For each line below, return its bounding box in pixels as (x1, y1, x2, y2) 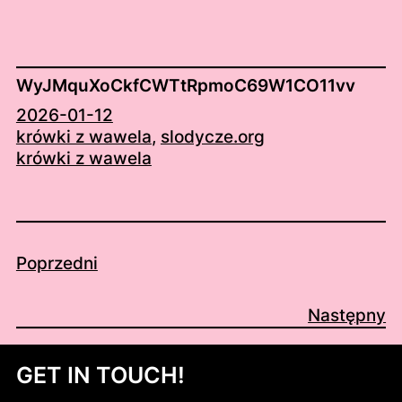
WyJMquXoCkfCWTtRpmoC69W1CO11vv (15, 74, 355, 96)
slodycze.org (160, 127, 265, 147)
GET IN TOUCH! (15, 362, 185, 389)
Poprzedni (15, 253, 98, 275)
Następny (308, 304, 387, 326)
